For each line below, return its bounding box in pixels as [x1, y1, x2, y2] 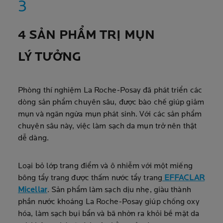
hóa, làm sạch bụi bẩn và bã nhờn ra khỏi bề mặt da [18, 210, 200, 218]
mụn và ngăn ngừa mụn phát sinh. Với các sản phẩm [18, 111, 202, 118]
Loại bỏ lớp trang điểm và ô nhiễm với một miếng [18, 162, 193, 170]
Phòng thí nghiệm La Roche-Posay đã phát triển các [18, 87, 202, 95]
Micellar [18, 186, 47, 194]
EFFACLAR [162, 174, 205, 182]
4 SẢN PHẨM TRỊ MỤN [18, 29, 155, 42]
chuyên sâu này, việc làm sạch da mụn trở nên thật [18, 122, 197, 130]
